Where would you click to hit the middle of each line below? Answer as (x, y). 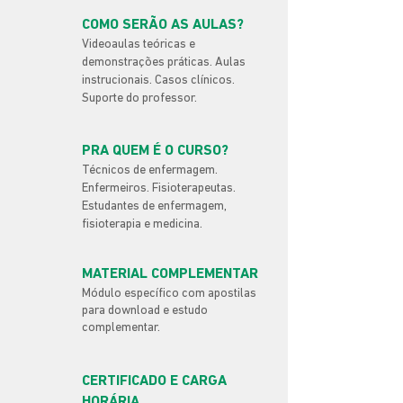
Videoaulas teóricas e (139, 45)
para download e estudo (145, 311)
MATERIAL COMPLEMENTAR (170, 274)
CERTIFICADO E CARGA (154, 381)
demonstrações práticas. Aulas (164, 63)
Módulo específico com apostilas (169, 294)
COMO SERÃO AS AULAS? (163, 25)
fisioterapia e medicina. (142, 224)
